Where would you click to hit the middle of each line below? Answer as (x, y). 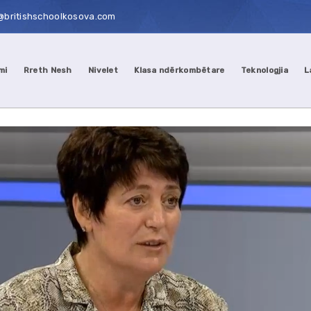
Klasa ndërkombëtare (179, 70)
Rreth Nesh (48, 70)
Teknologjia (264, 70)
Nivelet (103, 70)
